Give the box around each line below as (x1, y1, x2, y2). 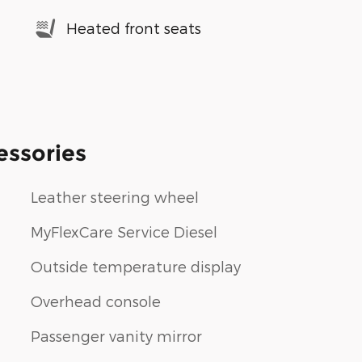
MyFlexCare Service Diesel (31, 222, 217, 240)
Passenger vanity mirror (31, 326, 202, 344)
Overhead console (31, 292, 161, 309)
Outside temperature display (31, 257, 241, 275)
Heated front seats (66, 19, 201, 37)
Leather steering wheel (31, 187, 199, 205)
